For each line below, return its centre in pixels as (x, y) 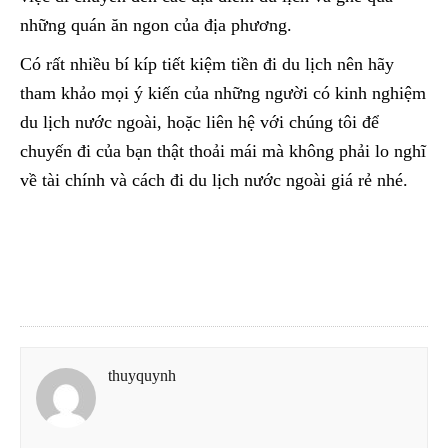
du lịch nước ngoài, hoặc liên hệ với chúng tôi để (199, 122)
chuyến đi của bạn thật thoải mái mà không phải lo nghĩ (223, 151)
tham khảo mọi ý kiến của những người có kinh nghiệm (223, 93)
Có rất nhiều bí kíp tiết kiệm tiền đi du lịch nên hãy (207, 64)
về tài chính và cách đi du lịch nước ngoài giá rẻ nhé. (214, 180)
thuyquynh (142, 376)
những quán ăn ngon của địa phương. (156, 25)
